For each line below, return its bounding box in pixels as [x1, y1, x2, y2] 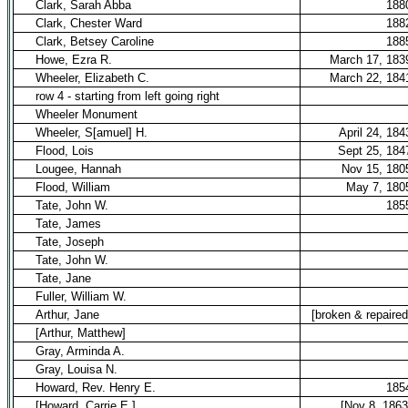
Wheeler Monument [36, 107, 138, 121]
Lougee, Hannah [36, 162, 121, 176]
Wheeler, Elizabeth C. [36, 71, 149, 85]
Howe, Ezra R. [36, 53, 112, 66]
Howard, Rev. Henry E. [36, 381, 156, 394]
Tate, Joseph [36, 235, 104, 249]
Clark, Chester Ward [36, 16, 142, 30]
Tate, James [36, 217, 101, 230]
